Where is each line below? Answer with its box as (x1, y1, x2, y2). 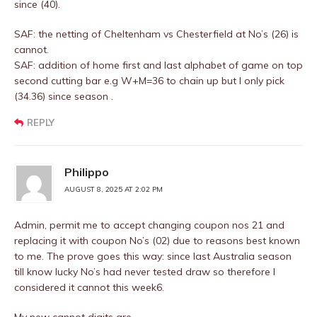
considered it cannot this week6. (14, 281, 164, 294)
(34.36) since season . (14, 90, 113, 103)
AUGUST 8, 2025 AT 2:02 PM (64, 185, 163, 194)
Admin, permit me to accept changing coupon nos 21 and (14, 219, 284, 231)
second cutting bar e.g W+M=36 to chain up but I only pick (14, 74, 284, 87)
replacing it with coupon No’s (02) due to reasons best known (14, 234, 300, 247)
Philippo (64, 165, 109, 179)
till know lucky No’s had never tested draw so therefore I (14, 265, 275, 278)
